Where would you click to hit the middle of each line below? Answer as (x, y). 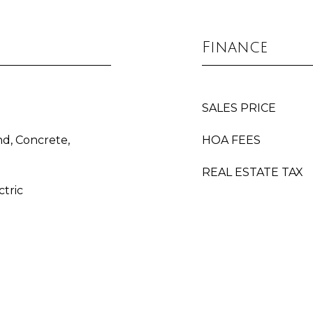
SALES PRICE (239, 108)
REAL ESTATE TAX (253, 172)
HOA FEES (231, 140)
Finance (235, 48)
